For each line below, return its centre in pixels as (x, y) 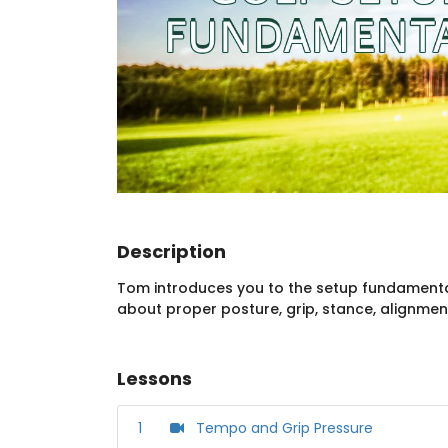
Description (171, 252)
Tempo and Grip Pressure (284, 428)
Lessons (154, 379)
